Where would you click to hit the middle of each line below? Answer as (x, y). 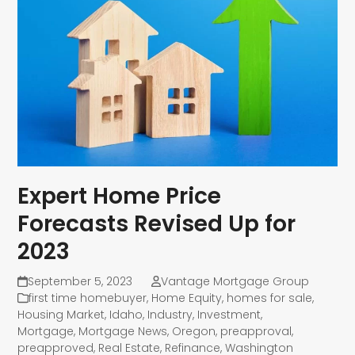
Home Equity (187, 298)
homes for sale (270, 298)
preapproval (256, 331)
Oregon (194, 331)
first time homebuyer (88, 298)
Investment (229, 314)
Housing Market (61, 314)
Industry (170, 314)
